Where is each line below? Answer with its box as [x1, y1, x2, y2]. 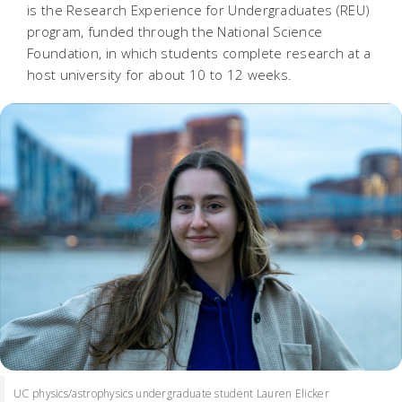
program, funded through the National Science [27, 22, 323, 40]
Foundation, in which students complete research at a [27, 43, 371, 62]
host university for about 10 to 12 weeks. [27, 65, 296, 83]
